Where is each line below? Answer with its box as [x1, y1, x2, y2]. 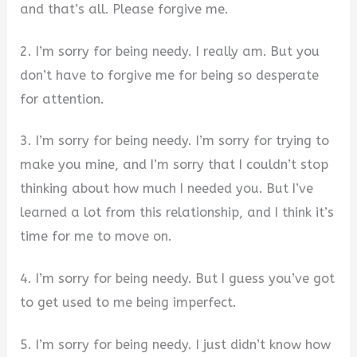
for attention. [20, 91, 105, 107]
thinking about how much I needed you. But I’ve [20, 181, 314, 197]
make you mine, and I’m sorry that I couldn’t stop [20, 157, 329, 173]
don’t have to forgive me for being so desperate [20, 67, 320, 83]
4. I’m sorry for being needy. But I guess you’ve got [20, 270, 335, 286]
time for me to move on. [20, 229, 173, 245]
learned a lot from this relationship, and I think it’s [20, 205, 335, 221]
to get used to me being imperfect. [20, 294, 237, 310]
